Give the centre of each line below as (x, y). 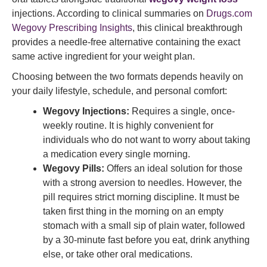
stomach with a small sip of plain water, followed (144, 226)
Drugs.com (228, 13)
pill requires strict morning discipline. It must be (141, 197)
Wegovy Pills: (74, 168)
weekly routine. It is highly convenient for (128, 125)
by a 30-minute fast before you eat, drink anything (146, 240)
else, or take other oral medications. (118, 254)
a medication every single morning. (117, 154)
